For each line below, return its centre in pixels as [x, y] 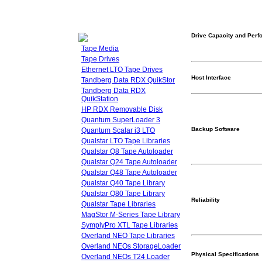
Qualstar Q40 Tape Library [123, 183]
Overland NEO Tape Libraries [128, 236]
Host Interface [211, 77]
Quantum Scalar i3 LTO [118, 130]
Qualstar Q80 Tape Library [123, 194]
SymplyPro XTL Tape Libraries [130, 225]
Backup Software [216, 129]
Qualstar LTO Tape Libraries [126, 141]
